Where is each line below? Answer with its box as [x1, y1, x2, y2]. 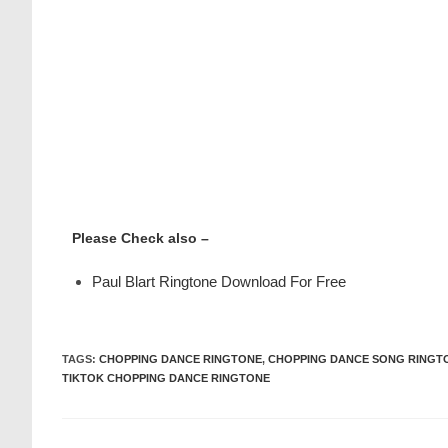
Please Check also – [72, 230, 209, 246]
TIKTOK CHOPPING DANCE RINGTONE [62, 372, 270, 384]
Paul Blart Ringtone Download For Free [92, 273, 346, 290]
